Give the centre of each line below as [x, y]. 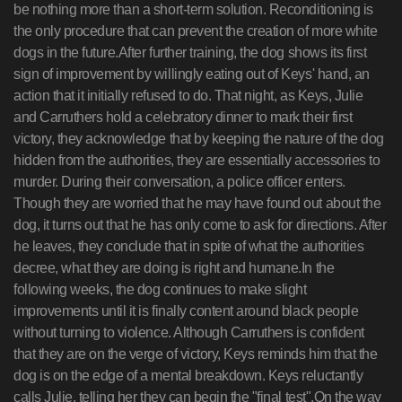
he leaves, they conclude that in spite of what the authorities [189, 246]
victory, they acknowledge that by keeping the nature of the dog [199, 139]
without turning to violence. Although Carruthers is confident [189, 332]
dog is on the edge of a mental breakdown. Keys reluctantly [188, 376]
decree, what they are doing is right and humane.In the [174, 268]
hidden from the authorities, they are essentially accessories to [197, 160]
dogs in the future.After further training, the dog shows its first [190, 52]
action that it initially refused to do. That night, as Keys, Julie [188, 96]
